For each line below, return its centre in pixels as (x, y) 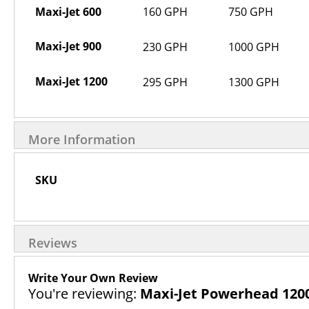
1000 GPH (254, 47)
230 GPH (165, 47)
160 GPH (165, 12)
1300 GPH (254, 82)
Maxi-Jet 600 (68, 12)
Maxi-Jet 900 (68, 46)
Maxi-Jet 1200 (71, 81)
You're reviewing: (82, 293)
